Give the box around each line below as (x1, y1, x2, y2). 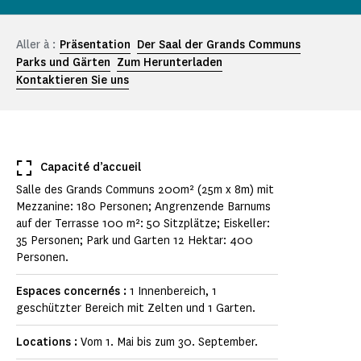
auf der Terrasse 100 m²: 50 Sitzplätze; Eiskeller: (16, 216, 270, 232)
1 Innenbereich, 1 (130, 284, 217, 300)
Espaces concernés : (16, 284, 130, 300)
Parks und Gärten (16, 55, 110, 71)
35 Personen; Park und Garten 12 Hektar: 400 (16, 233, 253, 249)
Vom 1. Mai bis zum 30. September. (81, 334, 258, 351)
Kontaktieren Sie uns (16, 73, 129, 89)
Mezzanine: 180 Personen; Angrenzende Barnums (16, 199, 271, 215)
